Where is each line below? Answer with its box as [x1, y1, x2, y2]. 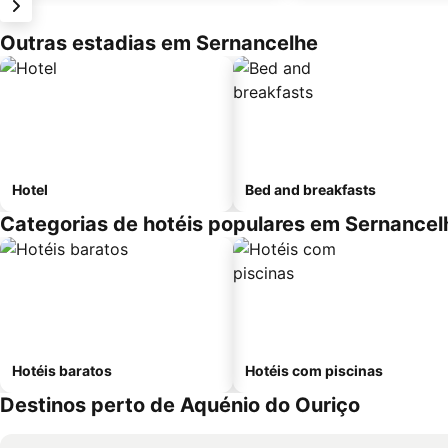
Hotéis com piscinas [245, 362, 383, 379]
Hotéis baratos [12, 362, 112, 379]
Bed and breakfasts [245, 181, 376, 198]
